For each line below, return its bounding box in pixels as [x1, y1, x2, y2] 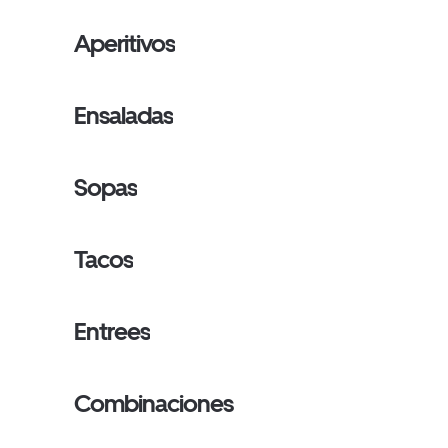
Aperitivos [74, 29, 176, 58]
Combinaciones [74, 389, 234, 418]
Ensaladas [74, 101, 174, 130]
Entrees [74, 317, 151, 346]
